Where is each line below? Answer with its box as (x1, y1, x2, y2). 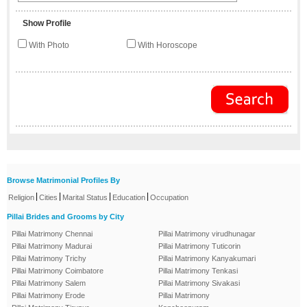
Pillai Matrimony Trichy (12, 254, 86, 262)
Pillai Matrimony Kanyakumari (158, 254, 256, 262)
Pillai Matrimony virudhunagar (158, 229, 256, 238)
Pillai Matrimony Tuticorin (158, 241, 241, 250)
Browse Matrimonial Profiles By (7, 175, 120, 184)
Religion (8, 193, 34, 201)
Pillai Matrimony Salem (12, 278, 86, 287)
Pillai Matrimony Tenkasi (158, 266, 238, 275)
